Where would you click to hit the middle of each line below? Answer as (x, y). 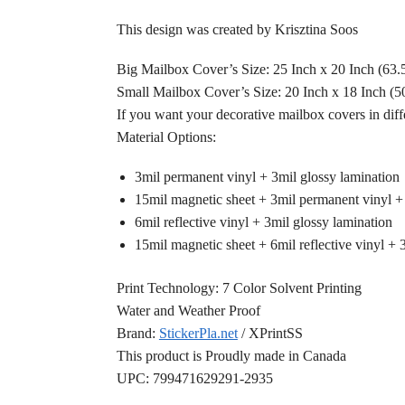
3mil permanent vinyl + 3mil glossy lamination (267, 177)
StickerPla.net (198, 334)
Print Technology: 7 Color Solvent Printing (239, 288)
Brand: (137, 334)
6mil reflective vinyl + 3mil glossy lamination (263, 222)
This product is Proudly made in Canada (231, 356)
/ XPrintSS (270, 334)
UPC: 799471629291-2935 (194, 379)
